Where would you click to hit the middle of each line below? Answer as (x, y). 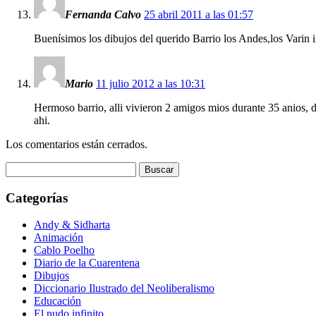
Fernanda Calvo (103, 14)
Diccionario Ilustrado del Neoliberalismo (124, 288)
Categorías (37, 197)
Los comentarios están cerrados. (77, 144)
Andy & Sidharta (72, 225)
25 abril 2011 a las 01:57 (199, 14)
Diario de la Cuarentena (87, 263)
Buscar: (22, 167)
